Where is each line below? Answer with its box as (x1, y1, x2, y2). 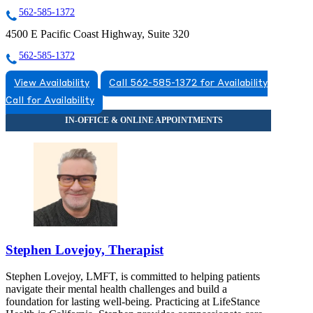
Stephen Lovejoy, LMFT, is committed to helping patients (6, 270, 260, 283)
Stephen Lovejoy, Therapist (6, 242, 163, 257)
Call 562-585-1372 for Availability (109, 78, 268, 88)
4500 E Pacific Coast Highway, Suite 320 (6, 27, 189, 40)
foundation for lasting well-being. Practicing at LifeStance (6, 296, 260, 308)
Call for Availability (6, 96, 94, 105)
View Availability (14, 78, 89, 88)
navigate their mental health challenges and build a (6, 283, 227, 296)
